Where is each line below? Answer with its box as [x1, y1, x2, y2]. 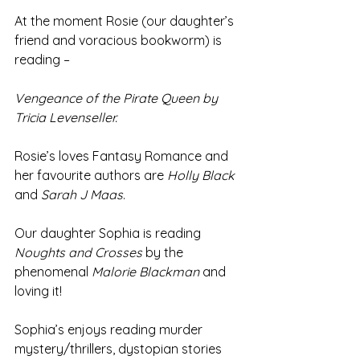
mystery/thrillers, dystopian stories [14, 341, 225, 358]
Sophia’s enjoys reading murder [14, 321, 206, 338]
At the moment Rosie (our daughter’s [14, 13, 237, 30]
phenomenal [14, 264, 92, 280]
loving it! [14, 283, 62, 300]
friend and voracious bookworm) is [14, 32, 225, 49]
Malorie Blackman [92, 264, 199, 280]
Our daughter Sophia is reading [14, 225, 204, 242]
